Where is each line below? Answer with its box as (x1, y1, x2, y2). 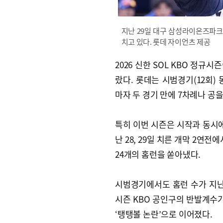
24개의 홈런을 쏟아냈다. (115, 148, 201, 160)
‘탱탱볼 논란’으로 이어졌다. (115, 208, 213, 220)
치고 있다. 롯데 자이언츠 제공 (121, 36, 211, 47)
